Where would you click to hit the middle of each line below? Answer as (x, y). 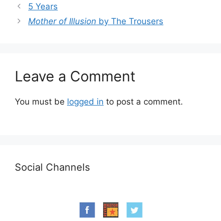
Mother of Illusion (62, 21)
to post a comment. (143, 101)
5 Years (43, 6)
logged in (85, 101)
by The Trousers (130, 21)
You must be (41, 101)
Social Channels (52, 167)
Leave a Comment (75, 76)
